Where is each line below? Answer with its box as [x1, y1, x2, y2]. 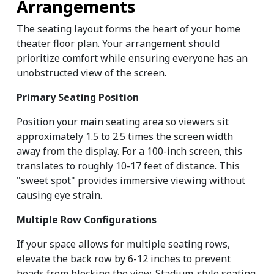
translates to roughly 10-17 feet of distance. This [17, 159, 240, 173]
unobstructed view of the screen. [17, 66, 166, 80]
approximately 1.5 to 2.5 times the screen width [17, 130, 233, 144]
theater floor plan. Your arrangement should [17, 37, 220, 51]
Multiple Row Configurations [17, 213, 157, 227]
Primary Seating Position [17, 91, 139, 105]
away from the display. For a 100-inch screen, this [17, 144, 242, 158]
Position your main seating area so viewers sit [17, 115, 229, 129]
